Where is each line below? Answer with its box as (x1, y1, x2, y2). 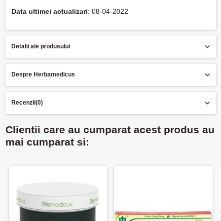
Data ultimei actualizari (11, 7, 88, 16)
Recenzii (11, 99, 36, 107)
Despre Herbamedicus (11, 71, 75, 78)
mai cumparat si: (5, 136, 89, 148)
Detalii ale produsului (11, 43, 70, 50)
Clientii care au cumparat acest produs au (5, 124, 215, 136)
